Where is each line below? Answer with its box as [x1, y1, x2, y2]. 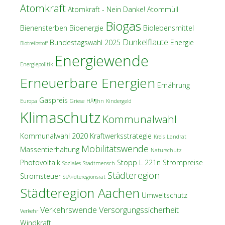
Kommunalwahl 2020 [20, 131, 88, 141]
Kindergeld [106, 97, 132, 105]
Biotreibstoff [20, 40, 48, 47]
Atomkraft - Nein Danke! [68, 5, 145, 15]
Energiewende [55, 51, 149, 71]
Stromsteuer [20, 171, 61, 181]
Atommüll [147, 5, 178, 15]
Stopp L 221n [117, 158, 161, 168]
